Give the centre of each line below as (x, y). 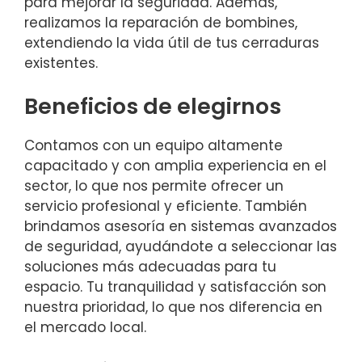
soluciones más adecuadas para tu (150, 267)
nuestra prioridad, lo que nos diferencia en (173, 307)
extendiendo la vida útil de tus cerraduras (172, 42)
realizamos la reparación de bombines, (161, 22)
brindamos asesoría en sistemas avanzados (181, 227)
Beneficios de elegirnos (153, 107)
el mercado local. (85, 328)
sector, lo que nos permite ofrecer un (154, 186)
